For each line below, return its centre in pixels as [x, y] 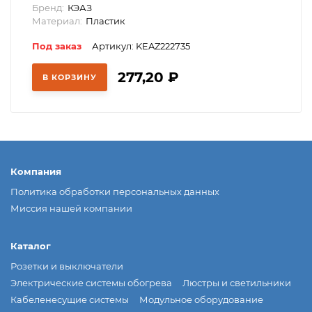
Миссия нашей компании [71, 208]
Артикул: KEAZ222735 [141, 46]
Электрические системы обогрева [91, 282]
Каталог [31, 245]
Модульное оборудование [201, 299]
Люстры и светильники [237, 282]
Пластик [106, 21]
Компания [36, 171]
